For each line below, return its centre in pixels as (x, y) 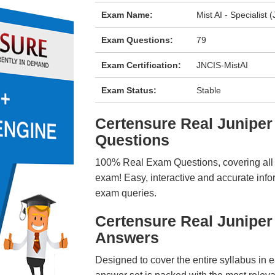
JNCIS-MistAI (223, 65)
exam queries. (126, 193)
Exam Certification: (141, 65)
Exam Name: (127, 15)
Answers (127, 238)
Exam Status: (129, 90)
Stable (209, 90)
